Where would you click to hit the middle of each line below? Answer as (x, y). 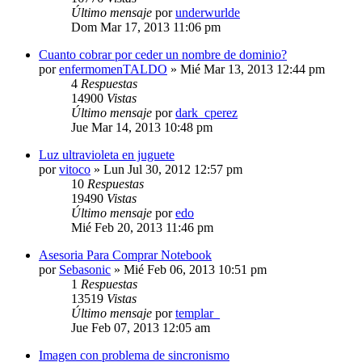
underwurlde (208, 12)
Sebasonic (85, 269)
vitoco (75, 169)
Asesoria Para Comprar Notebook (125, 255)
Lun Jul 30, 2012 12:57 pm (173, 169)
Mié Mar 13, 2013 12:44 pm (253, 69)
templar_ (198, 313)
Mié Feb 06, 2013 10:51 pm (195, 269)
